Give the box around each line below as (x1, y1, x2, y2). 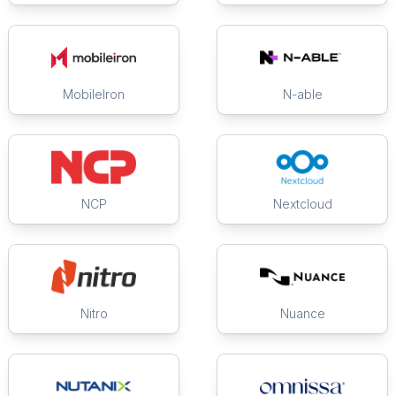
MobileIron (63, 87, 125, 103)
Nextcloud (272, 196, 332, 212)
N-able (282, 87, 323, 103)
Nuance (279, 306, 325, 322)
